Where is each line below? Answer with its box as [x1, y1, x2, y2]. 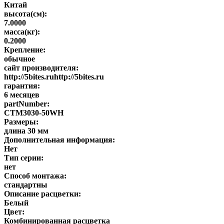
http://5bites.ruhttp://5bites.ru [4, 72, 104, 81]
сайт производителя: [4, 63, 78, 72]
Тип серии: [4, 153, 43, 162]
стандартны [4, 180, 47, 189]
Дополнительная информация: [4, 135, 115, 144]
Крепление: [4, 45, 45, 54]
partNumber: [4, 99, 49, 108]
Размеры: [4, 117, 38, 126]
